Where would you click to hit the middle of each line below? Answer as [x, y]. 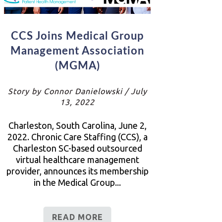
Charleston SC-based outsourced [77, 148]
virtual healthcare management [77, 160]
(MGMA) [77, 66]
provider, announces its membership [77, 171]
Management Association [77, 51]
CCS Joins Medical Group [77, 36]
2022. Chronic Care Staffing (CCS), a [77, 137]
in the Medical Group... [77, 183]
